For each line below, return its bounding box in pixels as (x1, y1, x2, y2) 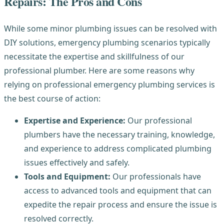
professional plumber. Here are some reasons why (4, 65, 194, 76)
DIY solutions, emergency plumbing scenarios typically (4, 37, 210, 48)
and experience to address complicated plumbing (24, 143, 211, 154)
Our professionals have (110, 171, 201, 182)
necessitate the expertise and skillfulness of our (4, 51, 184, 62)
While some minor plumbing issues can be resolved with (4, 23, 217, 34)
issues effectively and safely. (24, 157, 129, 168)
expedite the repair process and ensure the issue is (24, 199, 217, 210)
